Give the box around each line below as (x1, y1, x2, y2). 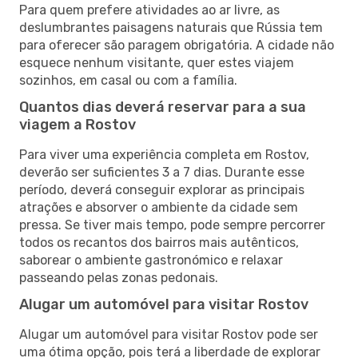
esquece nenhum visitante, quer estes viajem (19, 54, 294, 70)
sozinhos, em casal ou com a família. (19, 72, 237, 88)
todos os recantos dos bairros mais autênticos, (19, 234, 299, 250)
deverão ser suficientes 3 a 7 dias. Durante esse (19, 164, 304, 180)
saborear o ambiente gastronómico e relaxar (19, 252, 283, 268)
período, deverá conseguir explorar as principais (19, 181, 304, 197)
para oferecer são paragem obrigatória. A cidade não (19, 37, 334, 53)
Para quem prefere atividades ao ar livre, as (19, 2, 280, 18)
